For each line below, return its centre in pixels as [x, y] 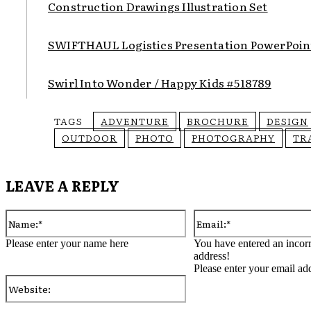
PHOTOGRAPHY [233, 138]
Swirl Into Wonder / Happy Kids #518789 [160, 83]
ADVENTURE [135, 121]
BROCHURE [218, 121]
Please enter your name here [67, 244]
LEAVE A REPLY [62, 186]
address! [211, 256]
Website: [204, 280]
